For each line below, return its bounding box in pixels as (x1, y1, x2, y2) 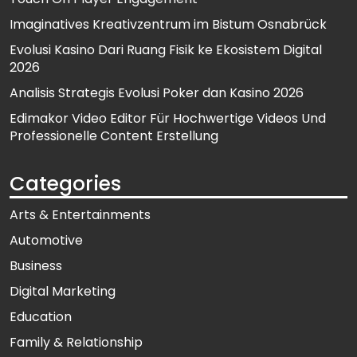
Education (10, 308, 72, 327)
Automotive (10, 231, 83, 250)
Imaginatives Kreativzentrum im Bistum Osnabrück (10, 15, 327, 34)
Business (10, 257, 62, 276)
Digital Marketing (10, 282, 116, 301)
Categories (10, 170, 121, 198)
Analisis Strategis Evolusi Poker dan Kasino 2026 (10, 84, 304, 103)
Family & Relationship (10, 333, 143, 352)
